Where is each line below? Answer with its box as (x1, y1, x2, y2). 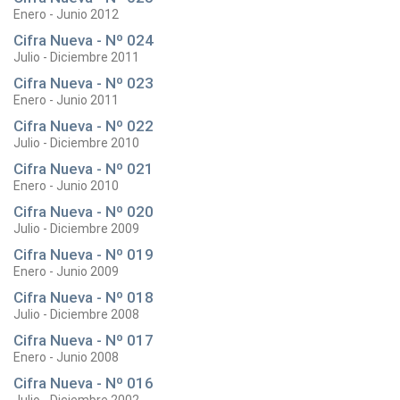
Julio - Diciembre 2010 (13, 136, 139, 150)
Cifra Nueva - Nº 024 (13, 31, 154, 49)
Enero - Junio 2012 (13, 7, 119, 21)
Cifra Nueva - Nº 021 (13, 160, 154, 178)
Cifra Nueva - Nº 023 (13, 74, 154, 92)
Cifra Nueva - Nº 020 (13, 203, 154, 221)
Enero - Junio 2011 (13, 93, 119, 107)
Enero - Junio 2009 (13, 264, 119, 279)
